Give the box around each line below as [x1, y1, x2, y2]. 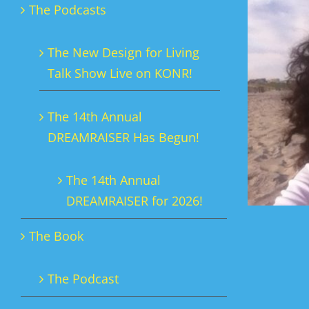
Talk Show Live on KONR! [48, 65, 192, 81]
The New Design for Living [48, 44, 199, 61]
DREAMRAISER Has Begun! [48, 129, 199, 146]
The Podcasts [29, 1, 106, 18]
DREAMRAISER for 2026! [66, 192, 203, 209]
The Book [29, 228, 83, 244]
